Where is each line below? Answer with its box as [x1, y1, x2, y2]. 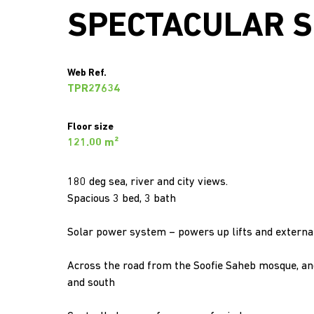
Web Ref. [67, 68, 107, 78]
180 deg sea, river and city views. [67, 177, 228, 188]
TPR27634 [67, 83, 120, 95]
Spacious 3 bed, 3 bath [67, 193, 176, 205]
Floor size [67, 122, 114, 132]
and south [67, 278, 115, 289]
